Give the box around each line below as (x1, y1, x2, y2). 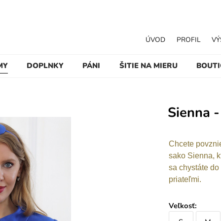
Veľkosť (168, 201, 195, 211)
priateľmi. (168, 175, 201, 184)
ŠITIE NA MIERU (119, 60, 178, 71)
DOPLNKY (27, 60, 64, 71)
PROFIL (177, 35, 201, 44)
